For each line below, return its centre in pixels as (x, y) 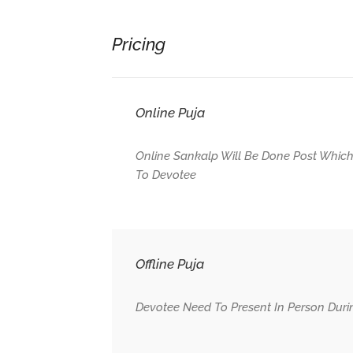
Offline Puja (170, 264)
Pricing (139, 44)
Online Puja (170, 113)
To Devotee (166, 175)
